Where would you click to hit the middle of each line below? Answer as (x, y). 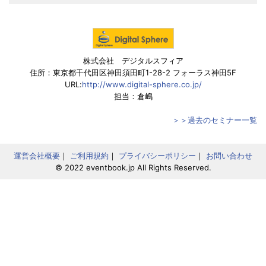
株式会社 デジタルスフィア (133, 60)
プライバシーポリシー (157, 155)
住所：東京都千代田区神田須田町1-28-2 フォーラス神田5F (133, 72)
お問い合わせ (229, 155)
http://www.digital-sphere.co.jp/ (142, 84)
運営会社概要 (37, 155)
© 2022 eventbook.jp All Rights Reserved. (133, 167)
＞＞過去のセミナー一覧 (215, 120)
